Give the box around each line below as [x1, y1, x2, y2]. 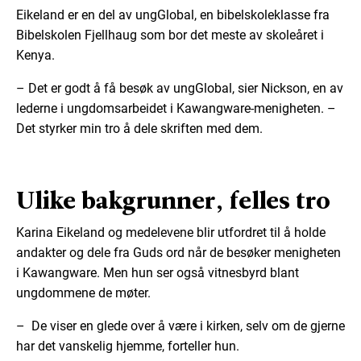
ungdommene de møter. [16, 284, 151, 301]
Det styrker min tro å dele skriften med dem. [16, 120, 263, 136]
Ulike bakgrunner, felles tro [16, 182, 330, 217]
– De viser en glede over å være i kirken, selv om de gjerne [16, 317, 345, 334]
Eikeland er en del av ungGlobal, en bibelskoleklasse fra [16, 6, 330, 23]
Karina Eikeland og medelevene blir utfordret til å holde [16, 224, 326, 240]
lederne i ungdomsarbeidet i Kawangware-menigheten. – [16, 100, 336, 116]
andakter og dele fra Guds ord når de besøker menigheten [16, 244, 341, 260]
